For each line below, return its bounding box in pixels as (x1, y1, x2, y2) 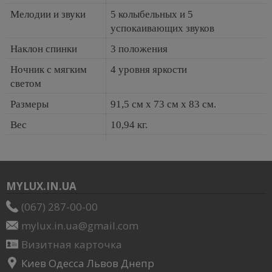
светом (10, 77, 41, 89)
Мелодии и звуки (10, 8, 86, 20)
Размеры (10, 98, 49, 110)
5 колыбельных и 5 (110, 8, 193, 20)
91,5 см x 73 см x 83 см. (110, 98, 216, 110)
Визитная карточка (21, 237, 122, 251)
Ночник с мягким (10, 63, 87, 75)
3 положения (110, 42, 168, 55)
